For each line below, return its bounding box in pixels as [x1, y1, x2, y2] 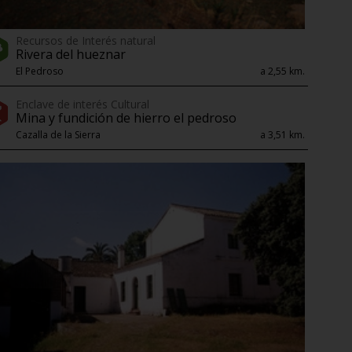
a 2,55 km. [260, 64, 305, 78]
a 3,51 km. [260, 127, 305, 141]
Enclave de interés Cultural [16, 96, 149, 112]
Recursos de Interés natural [16, 32, 156, 48]
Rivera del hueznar [16, 45, 126, 63]
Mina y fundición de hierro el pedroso [16, 108, 236, 126]
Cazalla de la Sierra [16, 127, 101, 141]
